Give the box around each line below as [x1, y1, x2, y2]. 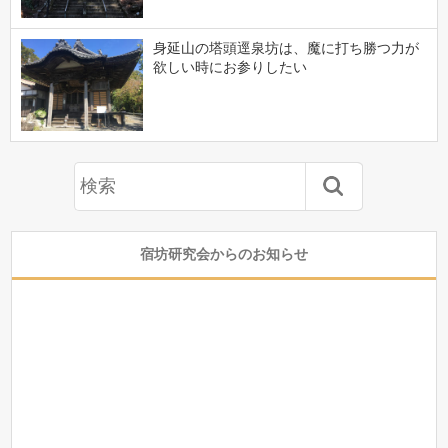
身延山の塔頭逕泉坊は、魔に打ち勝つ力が [152, 39, 419, 56]
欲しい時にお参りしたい [152, 58, 307, 75]
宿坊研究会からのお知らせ [140, 246, 308, 263]
